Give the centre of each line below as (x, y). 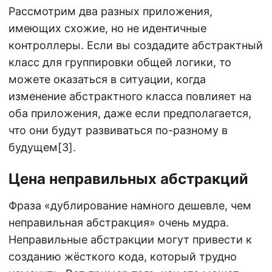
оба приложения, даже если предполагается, (130, 114)
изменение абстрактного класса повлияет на (130, 97)
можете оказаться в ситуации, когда (107, 80)
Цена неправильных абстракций (128, 179)
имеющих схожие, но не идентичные (107, 29)
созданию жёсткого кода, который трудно (123, 257)
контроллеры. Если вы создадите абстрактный (136, 46)
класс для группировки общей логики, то (120, 63)
